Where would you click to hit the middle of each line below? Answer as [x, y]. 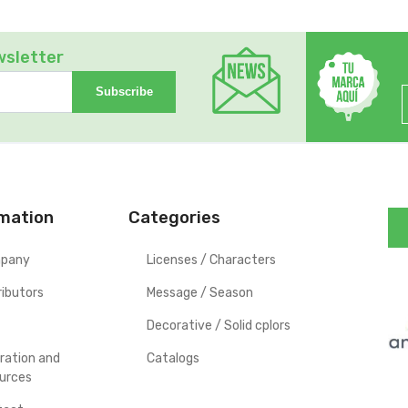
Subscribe [124, 92]
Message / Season [200, 292]
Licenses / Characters [211, 260]
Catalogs [173, 358]
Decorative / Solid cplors [219, 325]
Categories [174, 217]
